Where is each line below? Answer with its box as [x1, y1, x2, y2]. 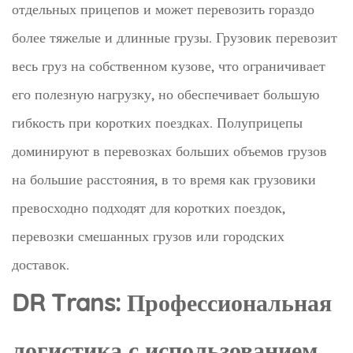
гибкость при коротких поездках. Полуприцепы [12, 113, 303, 132]
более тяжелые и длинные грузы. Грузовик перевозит [12, 28, 337, 46]
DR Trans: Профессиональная [12, 287, 332, 318]
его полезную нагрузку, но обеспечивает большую [12, 84, 319, 103]
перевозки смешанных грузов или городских [12, 226, 284, 245]
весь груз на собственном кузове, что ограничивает [12, 56, 325, 75]
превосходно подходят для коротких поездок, [12, 198, 285, 217]
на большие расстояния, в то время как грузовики [12, 169, 316, 188]
